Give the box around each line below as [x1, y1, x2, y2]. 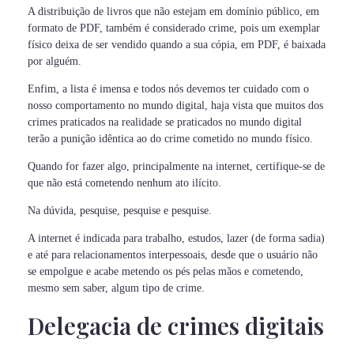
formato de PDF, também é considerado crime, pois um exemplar [28, 21, 320, 34]
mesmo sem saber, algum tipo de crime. [28, 281, 205, 294]
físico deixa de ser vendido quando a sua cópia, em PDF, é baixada [28, 38, 326, 51]
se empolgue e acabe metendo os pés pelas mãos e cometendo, [28, 265, 303, 277]
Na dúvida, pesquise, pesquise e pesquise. [28, 204, 212, 217]
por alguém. [28, 55, 81, 67]
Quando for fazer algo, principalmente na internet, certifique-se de [28, 160, 325, 172]
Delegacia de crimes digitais [28, 309, 324, 341]
